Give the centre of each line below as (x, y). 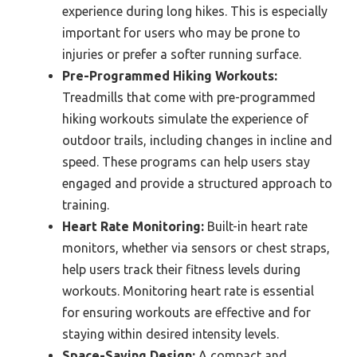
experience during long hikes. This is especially (195, 11)
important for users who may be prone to (181, 32)
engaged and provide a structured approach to (197, 183)
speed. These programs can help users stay (186, 161)
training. (86, 204)
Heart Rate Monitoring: (133, 226)
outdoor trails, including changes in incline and (197, 140)
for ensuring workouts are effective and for (186, 312)
